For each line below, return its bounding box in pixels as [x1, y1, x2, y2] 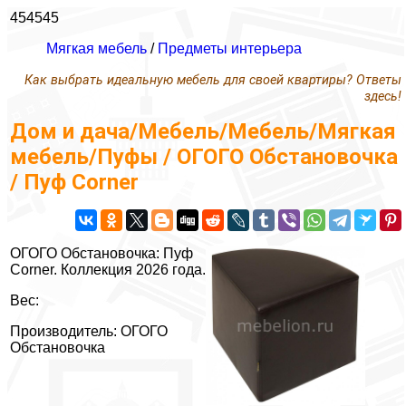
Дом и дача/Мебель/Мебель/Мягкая [10, 119, 396, 145]
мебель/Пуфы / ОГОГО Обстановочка [10, 144, 398, 170]
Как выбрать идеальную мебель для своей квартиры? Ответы [24, 72, 401, 88]
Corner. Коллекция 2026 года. [10, 262, 206, 278]
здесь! [364, 89, 401, 104]
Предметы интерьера [158, 41, 302, 56]
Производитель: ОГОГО [10, 324, 168, 340]
